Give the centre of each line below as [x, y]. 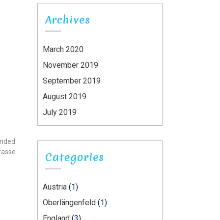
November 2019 [70, 65]
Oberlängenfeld [69, 202]
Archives [68, 20]
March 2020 [63, 49]
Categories [75, 157]
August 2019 [65, 96]
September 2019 [72, 81]
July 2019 [60, 112]
